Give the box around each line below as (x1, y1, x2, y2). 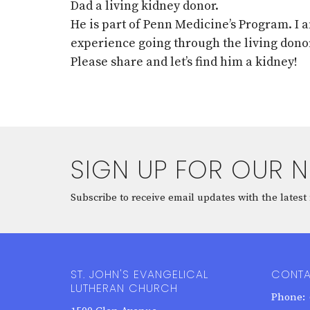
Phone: (271, 291, 305, 304)
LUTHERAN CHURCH (71, 280, 178, 296)
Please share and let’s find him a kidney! (71, 53, 300, 70)
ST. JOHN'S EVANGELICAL (71, 266, 208, 282)
